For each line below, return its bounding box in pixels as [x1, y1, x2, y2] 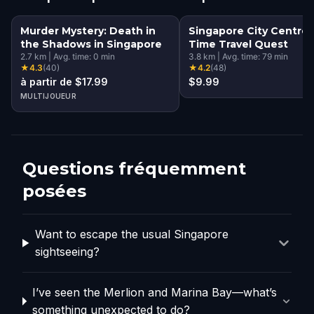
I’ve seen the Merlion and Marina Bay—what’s [32, 285, 278, 299]
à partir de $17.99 [20, 75, 108, 88]
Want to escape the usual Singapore [35, 226, 229, 241]
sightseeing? [35, 244, 100, 259]
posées [22, 180, 86, 201]
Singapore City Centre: [189, 24, 311, 37]
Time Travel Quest [189, 37, 288, 50]
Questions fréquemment [22, 158, 246, 179]
